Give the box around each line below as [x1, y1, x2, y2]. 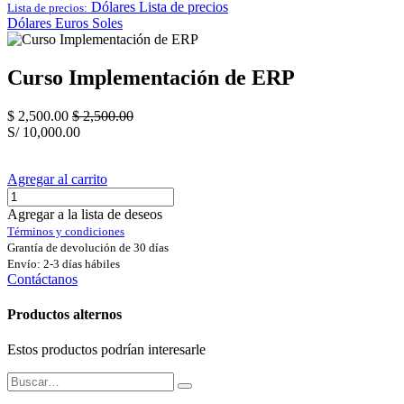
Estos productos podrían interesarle [7, 342, 206, 358]
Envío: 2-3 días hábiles [7, 256, 120, 271]
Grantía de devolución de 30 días [7, 240, 169, 254]
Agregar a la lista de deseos [7, 206, 162, 222]
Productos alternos [7, 306, 122, 322]
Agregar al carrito [7, 170, 107, 187]
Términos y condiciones [7, 224, 124, 238]
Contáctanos [7, 271, 78, 287]
